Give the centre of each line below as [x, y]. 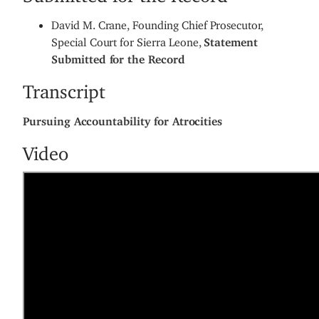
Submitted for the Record [118, 57]
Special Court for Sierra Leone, [128, 40]
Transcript [64, 87]
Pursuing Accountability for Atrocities [123, 119]
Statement [231, 40]
